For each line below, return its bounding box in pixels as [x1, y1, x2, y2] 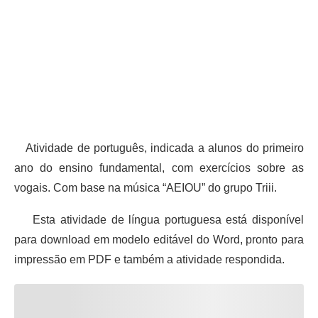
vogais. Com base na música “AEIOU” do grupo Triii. [14, 181, 277, 194]
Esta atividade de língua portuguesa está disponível [14, 213, 304, 226]
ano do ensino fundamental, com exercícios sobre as [14, 161, 304, 174]
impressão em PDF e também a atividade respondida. [14, 253, 285, 265]
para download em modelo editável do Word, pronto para [14, 233, 304, 246]
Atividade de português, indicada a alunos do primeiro [14, 141, 304, 154]
